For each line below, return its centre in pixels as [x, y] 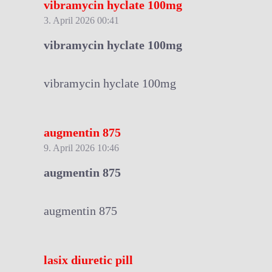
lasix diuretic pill [88, 260]
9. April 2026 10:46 [81, 148]
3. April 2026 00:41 [81, 20]
